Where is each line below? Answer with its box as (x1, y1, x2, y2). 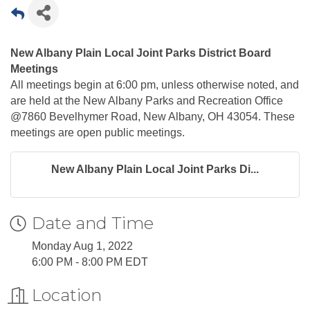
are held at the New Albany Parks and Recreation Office (10, 95, 283, 107)
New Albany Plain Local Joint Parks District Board (10, 47, 271, 60)
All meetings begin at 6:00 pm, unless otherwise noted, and (10, 79, 299, 91)
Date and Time (32, 213, 154, 234)
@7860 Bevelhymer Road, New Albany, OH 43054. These (10, 111, 295, 123)
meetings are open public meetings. (10, 127, 188, 139)
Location (32, 285, 102, 306)
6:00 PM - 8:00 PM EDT (32, 256, 148, 268)
